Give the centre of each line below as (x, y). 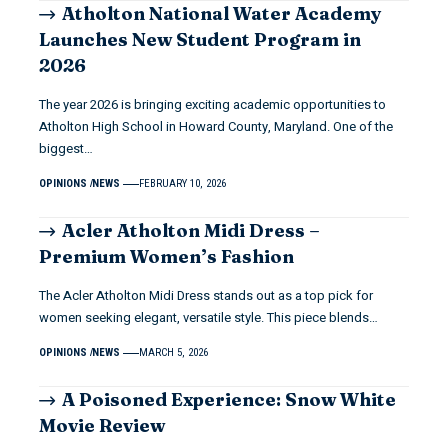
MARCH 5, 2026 (174, 353)
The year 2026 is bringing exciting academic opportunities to (212, 105)
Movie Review (102, 426)
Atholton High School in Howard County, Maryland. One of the (216, 127)
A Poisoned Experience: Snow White (229, 400)
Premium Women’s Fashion (166, 257)
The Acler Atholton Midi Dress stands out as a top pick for (206, 296)
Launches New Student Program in (200, 40)
